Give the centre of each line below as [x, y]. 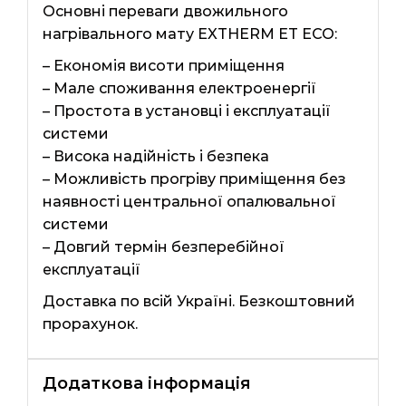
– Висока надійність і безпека [155, 156]
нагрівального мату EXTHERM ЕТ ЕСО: [189, 34]
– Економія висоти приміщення [163, 65]
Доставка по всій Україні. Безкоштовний [198, 301]
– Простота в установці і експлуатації [186, 111]
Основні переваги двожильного [165, 11]
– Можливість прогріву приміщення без [194, 179]
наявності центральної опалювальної [189, 201]
